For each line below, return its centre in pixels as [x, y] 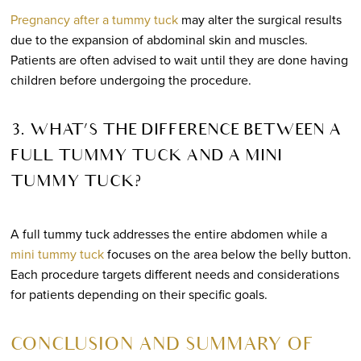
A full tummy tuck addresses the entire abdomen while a [168, 233]
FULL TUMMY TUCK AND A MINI [146, 157]
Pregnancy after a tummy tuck [94, 19]
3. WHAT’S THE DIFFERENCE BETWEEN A [176, 131]
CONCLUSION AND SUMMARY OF [161, 346]
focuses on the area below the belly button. [227, 253]
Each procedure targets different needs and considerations [174, 274]
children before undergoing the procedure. [131, 79]
